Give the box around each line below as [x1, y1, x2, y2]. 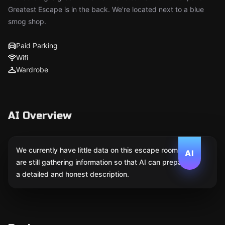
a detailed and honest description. [16, 170, 129, 178]
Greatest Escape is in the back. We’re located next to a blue [8, 5, 204, 14]
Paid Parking [16, 41, 58, 50]
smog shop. [8, 17, 46, 26]
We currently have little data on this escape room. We [16, 146, 192, 154]
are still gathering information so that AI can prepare [16, 158, 188, 166]
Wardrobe [16, 65, 48, 74]
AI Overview [8, 109, 72, 122]
